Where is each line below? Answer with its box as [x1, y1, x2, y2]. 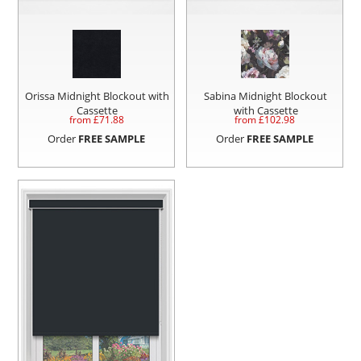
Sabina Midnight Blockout [204, 89, 328, 104]
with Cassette [233, 103, 298, 118]
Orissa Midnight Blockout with [25, 89, 170, 104]
